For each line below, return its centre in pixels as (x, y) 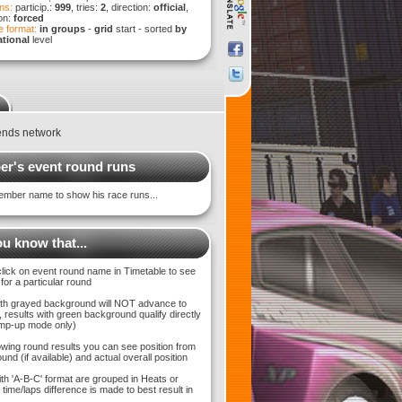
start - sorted (144, 29)
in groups (62, 29)
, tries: (86, 7)
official (170, 7)
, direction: (130, 7)
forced (29, 18)
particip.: (34, 7)
